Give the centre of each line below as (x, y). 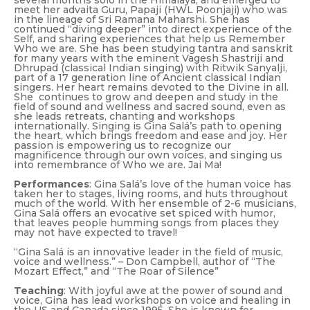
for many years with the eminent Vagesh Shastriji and (149, 58)
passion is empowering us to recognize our (122, 146)
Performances (52, 184)
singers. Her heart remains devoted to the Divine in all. (151, 88)
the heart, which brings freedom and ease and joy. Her (151, 136)
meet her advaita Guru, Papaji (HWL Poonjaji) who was (151, 10)
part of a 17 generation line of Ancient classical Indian (147, 78)
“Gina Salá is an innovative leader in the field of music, (148, 252)
